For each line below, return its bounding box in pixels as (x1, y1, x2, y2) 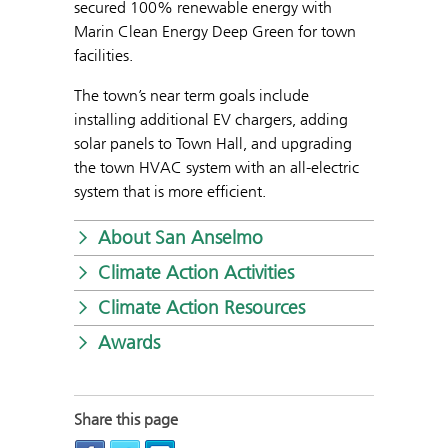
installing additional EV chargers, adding (74, 109, 348, 129)
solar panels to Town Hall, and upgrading (74, 133, 352, 153)
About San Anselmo (98, 225, 263, 249)
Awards (98, 330, 160, 354)
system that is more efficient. (74, 181, 266, 201)
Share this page (74, 409, 178, 429)
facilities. (74, 45, 137, 65)
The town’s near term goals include (74, 85, 309, 105)
